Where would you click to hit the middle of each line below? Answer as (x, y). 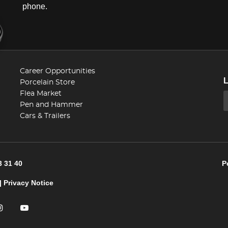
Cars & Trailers (45, 116)
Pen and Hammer (51, 105)
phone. (35, 6)
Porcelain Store (47, 82)
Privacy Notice (28, 182)
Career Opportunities (58, 71)
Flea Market (41, 93)
